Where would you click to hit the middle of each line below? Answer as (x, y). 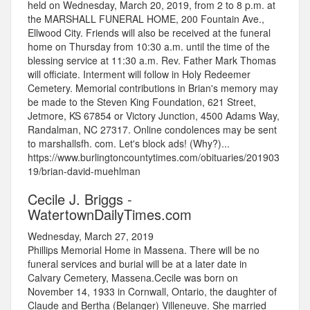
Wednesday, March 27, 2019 (91, 236)
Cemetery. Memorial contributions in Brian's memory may (153, 88)
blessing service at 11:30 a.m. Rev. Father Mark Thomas (152, 61)
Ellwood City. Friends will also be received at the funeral (149, 33)
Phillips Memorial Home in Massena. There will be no (144, 250)
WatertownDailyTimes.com (110, 215)
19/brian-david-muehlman (84, 171)
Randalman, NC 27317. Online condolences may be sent (152, 130)
